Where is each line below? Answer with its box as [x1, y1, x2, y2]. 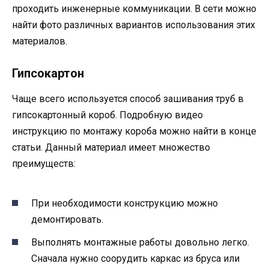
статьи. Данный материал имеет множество [12, 142, 210, 154]
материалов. [12, 35, 67, 47]
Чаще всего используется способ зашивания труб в [12, 93, 244, 105]
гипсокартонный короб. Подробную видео [12, 109, 203, 121]
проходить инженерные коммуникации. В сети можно [12, 2, 256, 14]
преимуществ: [12, 158, 76, 170]
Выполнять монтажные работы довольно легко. [31, 236, 249, 248]
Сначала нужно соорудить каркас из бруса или [31, 252, 240, 264]
